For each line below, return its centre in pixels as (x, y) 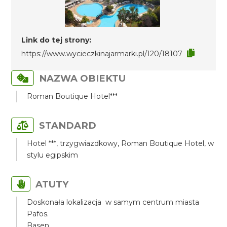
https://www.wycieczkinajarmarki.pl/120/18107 (102, 54)
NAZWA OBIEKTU (83, 78)
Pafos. (38, 214)
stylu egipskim (53, 155)
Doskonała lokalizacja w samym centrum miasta (113, 202)
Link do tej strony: (56, 40)
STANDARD (68, 125)
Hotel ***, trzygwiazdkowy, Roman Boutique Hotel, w (121, 143)
